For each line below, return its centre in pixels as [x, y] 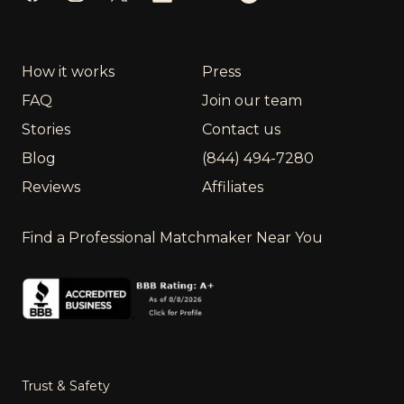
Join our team [252, 101]
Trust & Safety [66, 386]
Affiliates [233, 188]
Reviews [51, 188]
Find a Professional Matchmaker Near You [172, 238]
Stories [46, 130]
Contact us [241, 130]
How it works [68, 72]
